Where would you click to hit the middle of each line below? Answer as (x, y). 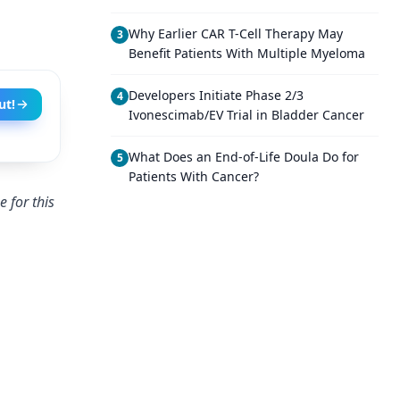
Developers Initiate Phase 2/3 (216, 95)
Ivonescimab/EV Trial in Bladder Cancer (246, 115)
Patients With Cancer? (194, 176)
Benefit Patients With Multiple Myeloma (247, 53)
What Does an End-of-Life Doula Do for (244, 157)
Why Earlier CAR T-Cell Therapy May (236, 33)
